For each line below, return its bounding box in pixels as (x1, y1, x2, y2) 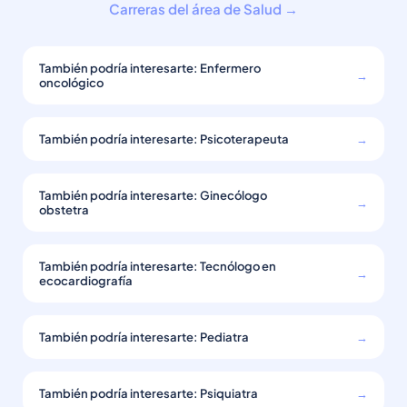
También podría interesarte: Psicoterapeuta (39, 132, 289, 146)
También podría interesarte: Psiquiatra (39, 386, 258, 401)
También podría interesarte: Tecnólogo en (39, 259, 276, 273)
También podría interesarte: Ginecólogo (39, 188, 267, 203)
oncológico (39, 75, 104, 90)
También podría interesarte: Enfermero (39, 61, 261, 75)
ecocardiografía (39, 273, 133, 288)
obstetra (39, 203, 89, 217)
